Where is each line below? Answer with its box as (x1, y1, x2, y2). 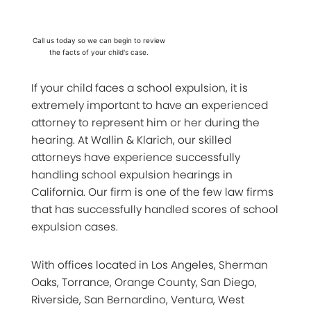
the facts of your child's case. (49, 47, 149, 56)
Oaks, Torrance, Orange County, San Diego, (31, 274, 257, 289)
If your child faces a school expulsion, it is (31, 80, 248, 95)
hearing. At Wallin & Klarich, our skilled (31, 132, 231, 147)
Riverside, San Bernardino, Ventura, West (31, 292, 244, 307)
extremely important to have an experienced (31, 97, 268, 112)
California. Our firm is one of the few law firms (31, 184, 274, 199)
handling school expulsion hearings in (31, 167, 233, 182)
